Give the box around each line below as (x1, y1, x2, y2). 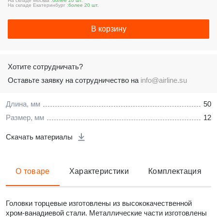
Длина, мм (6, 100, 40, 108)
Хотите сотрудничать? (8, 62, 83, 71)
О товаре (15, 167, 50, 175)
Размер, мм (6, 113, 44, 122)
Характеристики (69, 167, 129, 175)
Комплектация (148, 167, 201, 175)
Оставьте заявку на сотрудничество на (8, 76, 140, 84)
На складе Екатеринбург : (8, 2, 68, 8)
